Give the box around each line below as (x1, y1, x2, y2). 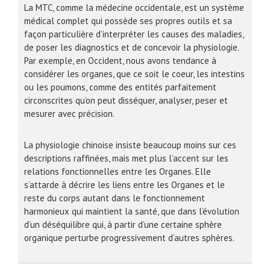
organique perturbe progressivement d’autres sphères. (24, 231, 234, 243)
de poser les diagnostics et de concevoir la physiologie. (24, 41, 239, 53)
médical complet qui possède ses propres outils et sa (24, 14, 232, 27)
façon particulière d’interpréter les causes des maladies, (24, 28, 243, 40)
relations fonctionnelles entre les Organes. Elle (24, 165, 211, 177)
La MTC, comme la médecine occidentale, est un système (24, 1, 244, 13)
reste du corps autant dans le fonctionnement (24, 192, 205, 204)
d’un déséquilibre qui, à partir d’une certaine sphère (24, 218, 222, 230)
